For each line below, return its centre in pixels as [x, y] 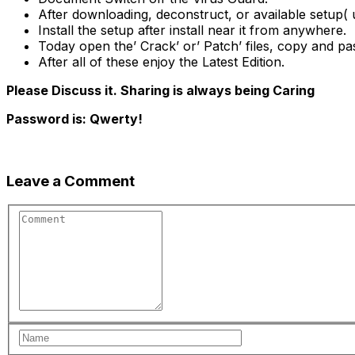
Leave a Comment [71, 181]
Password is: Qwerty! [74, 118]
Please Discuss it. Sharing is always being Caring [160, 90]
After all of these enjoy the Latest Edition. [161, 61]
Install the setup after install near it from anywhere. [192, 30]
